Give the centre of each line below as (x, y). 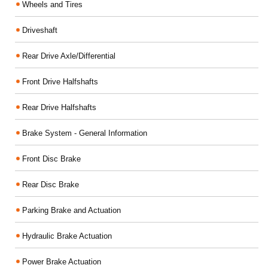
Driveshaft (40, 30)
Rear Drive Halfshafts (59, 107)
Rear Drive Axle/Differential (69, 56)
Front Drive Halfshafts (60, 82)
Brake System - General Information (85, 133)
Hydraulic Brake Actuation (67, 236)
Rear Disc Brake (51, 185)
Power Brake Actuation (62, 262)
